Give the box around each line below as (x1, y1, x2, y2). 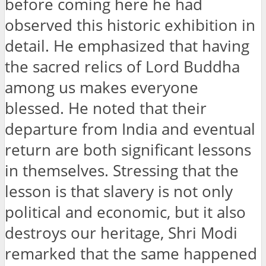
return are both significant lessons (5, 139, 251, 160)
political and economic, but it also (5, 201, 246, 223)
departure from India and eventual (5, 118, 255, 140)
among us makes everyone (5, 77, 198, 98)
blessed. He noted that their (5, 97, 207, 119)
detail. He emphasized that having (5, 35, 249, 56)
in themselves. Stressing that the (5, 160, 239, 181)
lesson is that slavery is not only (5, 180, 233, 202)
